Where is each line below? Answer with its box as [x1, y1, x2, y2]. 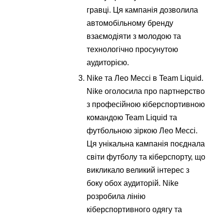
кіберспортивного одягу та [87, 205, 182, 214]
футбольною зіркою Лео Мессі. [87, 126, 198, 135]
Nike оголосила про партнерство [87, 87, 205, 95]
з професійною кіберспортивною [87, 100, 205, 109]
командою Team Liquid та [87, 113, 178, 122]
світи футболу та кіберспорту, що [87, 152, 206, 161]
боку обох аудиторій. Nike [87, 179, 179, 187]
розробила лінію [87, 192, 146, 200]
